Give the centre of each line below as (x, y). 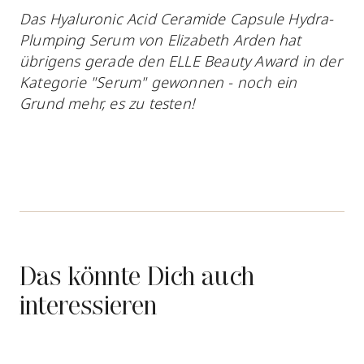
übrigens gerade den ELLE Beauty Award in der (181, 61)
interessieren (89, 308)
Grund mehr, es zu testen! (109, 103)
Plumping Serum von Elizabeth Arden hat (160, 39)
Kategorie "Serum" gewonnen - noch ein (158, 82)
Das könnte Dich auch (137, 278)
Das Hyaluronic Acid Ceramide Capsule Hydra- (177, 18)
